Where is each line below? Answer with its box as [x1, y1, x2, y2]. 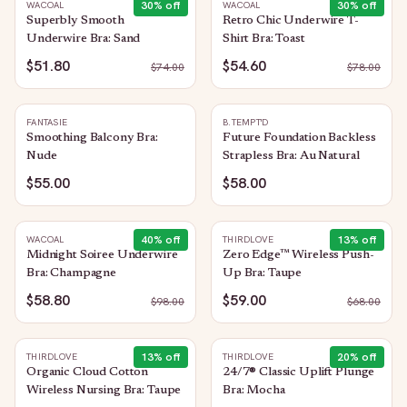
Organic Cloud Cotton [26, 366, 149, 379]
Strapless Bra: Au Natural [223, 150, 360, 163]
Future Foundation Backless [223, 132, 376, 144]
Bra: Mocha [223, 384, 285, 397]
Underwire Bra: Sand [26, 33, 141, 45]
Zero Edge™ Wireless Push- [223, 249, 374, 262]
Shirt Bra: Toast [223, 33, 305, 45]
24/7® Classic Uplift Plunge [223, 366, 375, 379]
